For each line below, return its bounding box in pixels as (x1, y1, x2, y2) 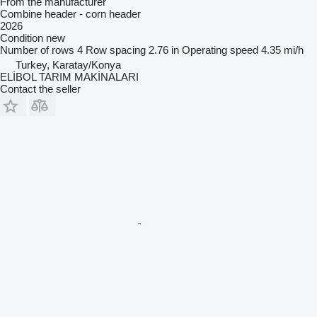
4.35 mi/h (261, 43, 304, 56)
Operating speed (182, 43, 258, 56)
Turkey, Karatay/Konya (16, 58, 121, 71)
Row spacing (86, 43, 146, 56)
